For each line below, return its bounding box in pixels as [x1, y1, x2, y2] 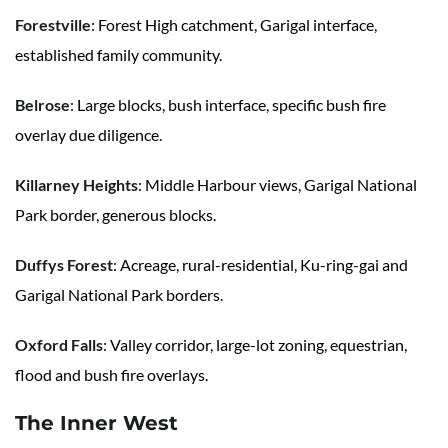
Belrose [15, 95, 70, 115]
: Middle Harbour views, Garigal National [138, 175, 417, 195]
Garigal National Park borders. [15, 285, 223, 305]
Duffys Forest [15, 255, 113, 275]
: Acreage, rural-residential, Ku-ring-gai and [113, 255, 408, 275]
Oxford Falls [15, 335, 103, 355]
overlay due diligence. [15, 125, 162, 145]
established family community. [15, 45, 222, 65]
